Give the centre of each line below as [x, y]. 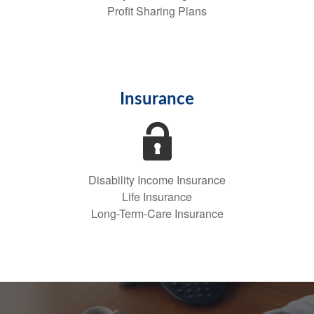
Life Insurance [157, 197]
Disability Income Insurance [157, 180]
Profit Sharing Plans [157, 11]
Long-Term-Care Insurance [157, 213]
